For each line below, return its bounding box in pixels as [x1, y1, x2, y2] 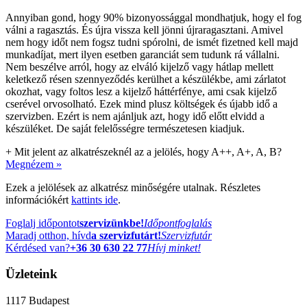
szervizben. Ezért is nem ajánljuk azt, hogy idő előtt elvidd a [5, 110, 265, 122]
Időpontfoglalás [144, 217, 212, 229]
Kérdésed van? [5, 241, 70, 254]
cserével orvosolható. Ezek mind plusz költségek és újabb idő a [5, 97, 278, 110]
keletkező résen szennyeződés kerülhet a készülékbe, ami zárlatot [5, 73, 286, 85]
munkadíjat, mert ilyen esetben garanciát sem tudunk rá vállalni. [5, 48, 280, 60]
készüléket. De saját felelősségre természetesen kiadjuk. [5, 122, 245, 134]
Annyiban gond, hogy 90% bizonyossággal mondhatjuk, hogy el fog [5, 11, 302, 23]
